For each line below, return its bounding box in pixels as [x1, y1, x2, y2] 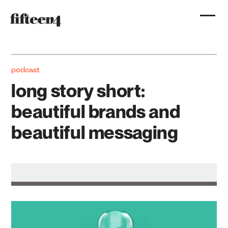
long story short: [11, 80, 145, 102]
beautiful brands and [11, 101, 180, 123]
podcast [11, 67, 40, 74]
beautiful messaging [11, 122, 178, 144]
